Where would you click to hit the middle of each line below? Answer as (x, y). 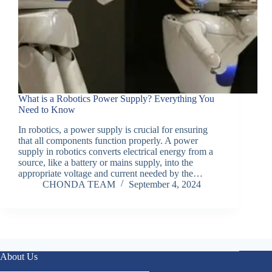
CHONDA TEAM (79, 185)
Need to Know (47, 110)
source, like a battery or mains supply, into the (106, 163)
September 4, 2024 (165, 185)
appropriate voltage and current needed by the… (110, 174)
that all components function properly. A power (108, 141)
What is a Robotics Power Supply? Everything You (116, 99)
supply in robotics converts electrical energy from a (116, 152)
